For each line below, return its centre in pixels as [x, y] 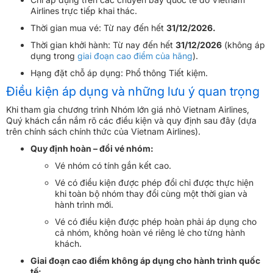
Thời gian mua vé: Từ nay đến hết [98, 27]
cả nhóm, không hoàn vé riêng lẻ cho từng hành [150, 232]
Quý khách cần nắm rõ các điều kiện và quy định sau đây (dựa [131, 120]
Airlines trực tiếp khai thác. [84, 10]
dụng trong [54, 55]
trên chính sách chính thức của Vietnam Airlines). [103, 131]
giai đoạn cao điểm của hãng [135, 55]
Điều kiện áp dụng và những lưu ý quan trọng [133, 91]
